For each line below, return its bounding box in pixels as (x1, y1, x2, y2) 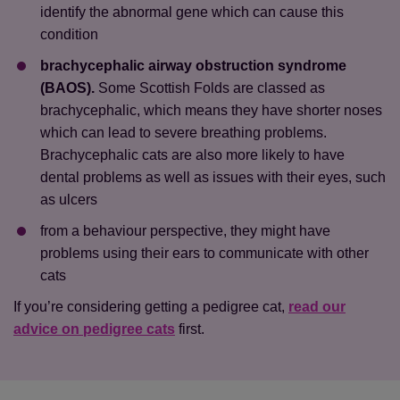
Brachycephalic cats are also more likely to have (40, 147, 345, 162)
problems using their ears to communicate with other (40, 246, 369, 261)
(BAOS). (40, 80, 95, 96)
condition (40, 27, 98, 42)
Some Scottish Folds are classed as (95, 80, 325, 96)
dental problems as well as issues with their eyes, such (40, 170, 386, 185)
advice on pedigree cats (13, 321, 175, 337)
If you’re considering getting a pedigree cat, (13, 299, 288, 314)
